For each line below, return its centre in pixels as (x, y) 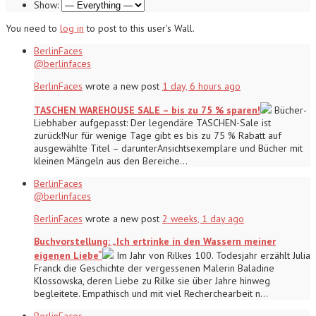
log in (72, 28)
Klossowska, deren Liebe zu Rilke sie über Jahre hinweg (152, 280)
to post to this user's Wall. (139, 28)
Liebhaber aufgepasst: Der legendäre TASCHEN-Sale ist (152, 122)
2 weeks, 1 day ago (203, 218)
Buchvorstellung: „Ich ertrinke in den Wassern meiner (155, 241)
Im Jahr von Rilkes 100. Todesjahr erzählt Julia (212, 255)
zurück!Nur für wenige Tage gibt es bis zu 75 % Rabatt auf (158, 135)
